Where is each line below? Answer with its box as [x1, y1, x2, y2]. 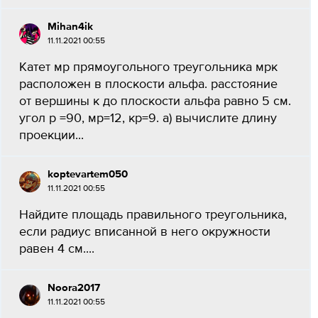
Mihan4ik [48, 21, 93, 32]
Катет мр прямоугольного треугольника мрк [19, 61, 278, 74]
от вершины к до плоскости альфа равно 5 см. [19, 95, 291, 108]
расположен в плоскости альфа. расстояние [19, 78, 278, 91]
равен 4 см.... [19, 243, 94, 256]
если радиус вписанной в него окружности [19, 226, 270, 238]
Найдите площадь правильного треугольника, [19, 209, 287, 221]
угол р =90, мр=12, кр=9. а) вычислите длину [19, 112, 277, 125]
